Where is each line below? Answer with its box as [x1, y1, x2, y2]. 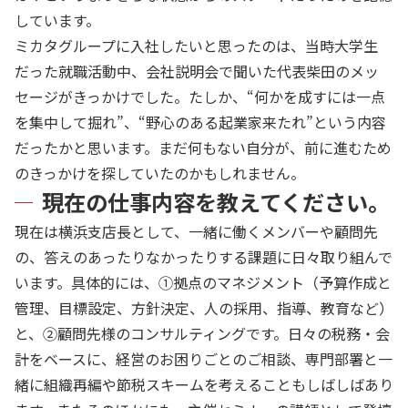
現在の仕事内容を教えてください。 [42, 186, 390, 218]
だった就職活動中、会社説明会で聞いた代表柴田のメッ [15, 60, 379, 82]
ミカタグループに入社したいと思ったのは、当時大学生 [15, 35, 378, 56]
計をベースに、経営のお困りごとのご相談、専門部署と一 [15, 348, 393, 370]
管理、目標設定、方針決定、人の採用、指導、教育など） [15, 297, 393, 319]
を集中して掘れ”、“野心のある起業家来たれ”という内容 [15, 111, 386, 133]
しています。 [15, 9, 100, 31]
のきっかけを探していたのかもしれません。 [15, 162, 305, 184]
